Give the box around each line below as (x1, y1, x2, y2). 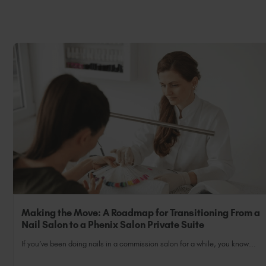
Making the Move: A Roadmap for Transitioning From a (21, 207, 261, 219)
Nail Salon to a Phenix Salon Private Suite (21, 218, 205, 231)
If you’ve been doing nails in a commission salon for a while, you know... (21, 239, 256, 248)
